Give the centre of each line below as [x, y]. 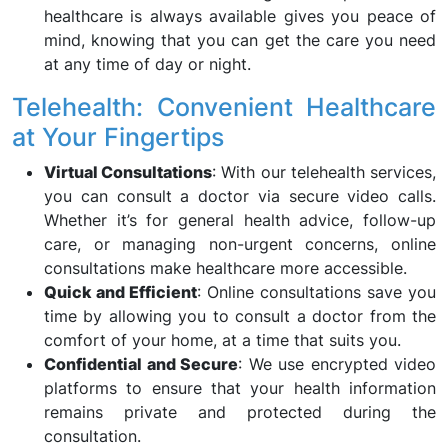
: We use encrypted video [337, 364]
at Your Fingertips [118, 137]
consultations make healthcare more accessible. [225, 268]
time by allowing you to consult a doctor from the [240, 316]
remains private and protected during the [240, 412]
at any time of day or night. [147, 64]
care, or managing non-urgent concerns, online [240, 244]
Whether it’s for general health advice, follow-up [240, 220]
